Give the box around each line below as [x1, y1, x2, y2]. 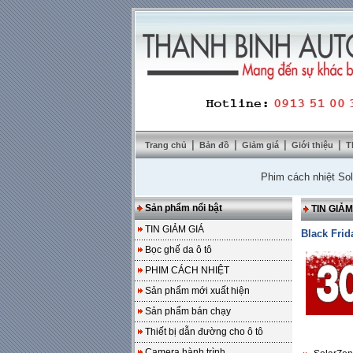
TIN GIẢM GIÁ [145, 224, 204, 235]
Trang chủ [145, 140, 187, 150]
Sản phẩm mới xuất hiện [145, 285, 250, 296]
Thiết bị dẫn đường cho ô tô [145, 326, 263, 337]
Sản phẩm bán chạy [145, 306, 231, 317]
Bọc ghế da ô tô [145, 244, 212, 255]
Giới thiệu [292, 140, 336, 150]
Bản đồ [199, 140, 232, 150]
